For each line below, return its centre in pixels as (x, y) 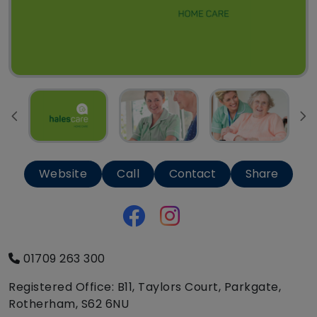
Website (63, 174)
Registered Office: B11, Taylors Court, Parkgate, (145, 287)
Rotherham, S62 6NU (69, 304)
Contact (193, 174)
